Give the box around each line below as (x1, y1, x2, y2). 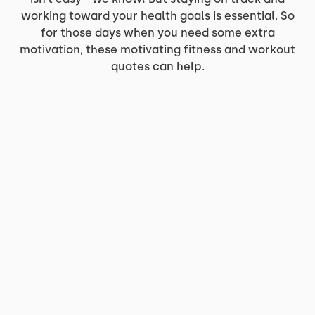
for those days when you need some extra (40, 26, 275, 39)
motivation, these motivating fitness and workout (20, 43, 295, 56)
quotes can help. (110, 60, 205, 73)
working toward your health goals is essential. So (20, 9, 295, 22)
